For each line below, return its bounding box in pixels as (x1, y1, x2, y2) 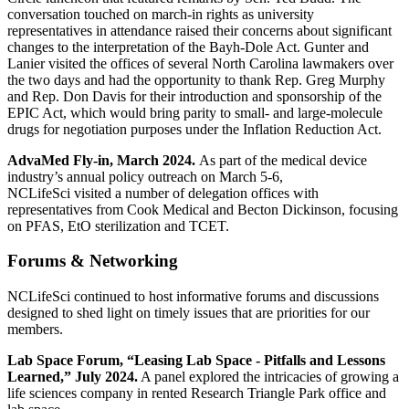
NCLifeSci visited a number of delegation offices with (7, 184, 319, 201)
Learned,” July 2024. (7, 368, 138, 384)
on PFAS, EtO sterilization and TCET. (7, 217, 229, 234)
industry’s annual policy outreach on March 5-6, (7, 168, 283, 184)
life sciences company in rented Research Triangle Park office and (7, 384, 386, 401)
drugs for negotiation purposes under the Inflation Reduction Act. (7, 121, 382, 137)
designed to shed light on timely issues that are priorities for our (7, 304, 370, 320)
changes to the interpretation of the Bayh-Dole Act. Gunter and (7, 38, 369, 55)
